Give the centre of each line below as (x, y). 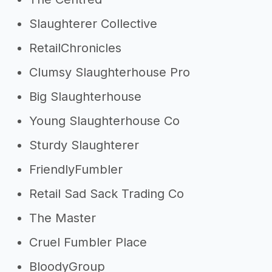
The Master (63, 218)
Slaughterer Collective (93, 24)
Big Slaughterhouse (85, 97)
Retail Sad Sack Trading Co (107, 194)
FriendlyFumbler (76, 169)
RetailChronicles (75, 48)
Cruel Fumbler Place (88, 242)
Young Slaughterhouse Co (104, 121)
